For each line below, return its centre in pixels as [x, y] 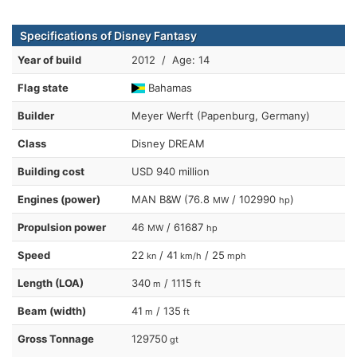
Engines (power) [59, 199]
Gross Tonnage [56, 338]
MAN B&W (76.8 [172, 199]
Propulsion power [62, 227]
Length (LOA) [51, 282]
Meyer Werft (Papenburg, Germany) [221, 115]
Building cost [51, 171]
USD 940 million [171, 171]
